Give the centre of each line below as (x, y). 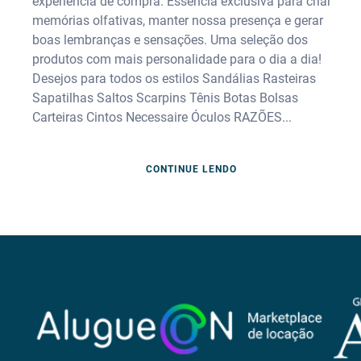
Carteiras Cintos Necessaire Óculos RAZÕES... (162, 117)
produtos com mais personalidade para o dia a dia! (177, 59)
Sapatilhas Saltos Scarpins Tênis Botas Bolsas (165, 98)
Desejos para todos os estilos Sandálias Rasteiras (174, 78)
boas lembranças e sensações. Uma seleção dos (170, 39)
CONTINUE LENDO (191, 170)
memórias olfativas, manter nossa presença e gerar (178, 20)
